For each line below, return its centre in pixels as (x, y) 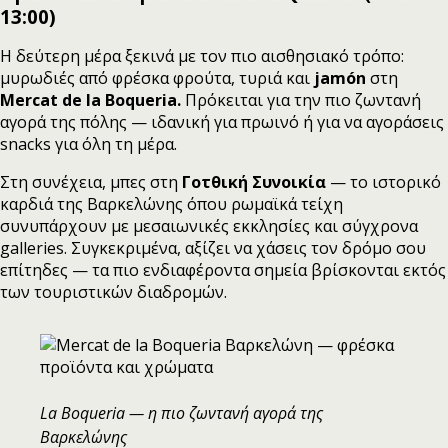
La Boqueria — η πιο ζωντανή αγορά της (181, 412)
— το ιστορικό (385, 181)
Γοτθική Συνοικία (256, 181)
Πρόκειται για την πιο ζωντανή (301, 99)
